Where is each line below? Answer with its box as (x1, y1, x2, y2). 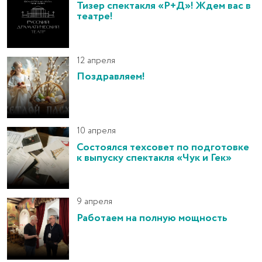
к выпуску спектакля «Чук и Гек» (76, 150, 232, 166)
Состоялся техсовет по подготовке (76, 139, 249, 155)
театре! (76, 9, 113, 25)
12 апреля (76, 54, 115, 67)
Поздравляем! (76, 69, 145, 85)
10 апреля (76, 125, 116, 138)
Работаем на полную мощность (76, 210, 227, 226)
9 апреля (76, 195, 112, 209)
